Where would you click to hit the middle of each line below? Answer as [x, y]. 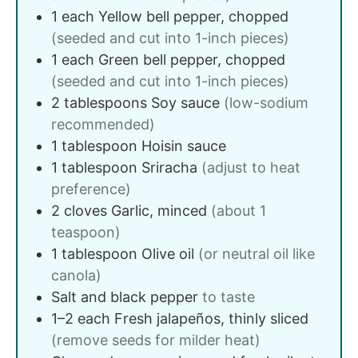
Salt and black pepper [125, 296]
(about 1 [239, 210]
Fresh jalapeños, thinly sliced [211, 318]
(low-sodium [266, 102]
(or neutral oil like [257, 253]
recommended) [103, 124]
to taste [229, 296]
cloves [86, 210]
